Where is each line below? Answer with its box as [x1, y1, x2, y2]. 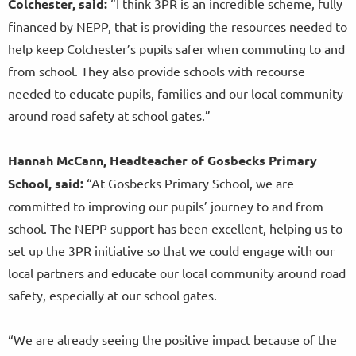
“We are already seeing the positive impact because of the [8, 331, 337, 348]
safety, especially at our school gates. [8, 287, 226, 304]
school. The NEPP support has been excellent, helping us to [8, 220, 342, 237]
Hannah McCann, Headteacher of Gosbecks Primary [8, 152, 317, 169]
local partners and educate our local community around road [8, 265, 346, 281]
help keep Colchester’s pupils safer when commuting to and [8, 41, 345, 57]
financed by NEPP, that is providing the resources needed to [8, 18, 347, 35]
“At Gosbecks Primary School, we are [87, 175, 294, 192]
